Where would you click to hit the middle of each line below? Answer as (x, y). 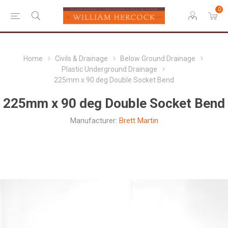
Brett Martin (138, 121)
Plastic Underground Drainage (109, 69)
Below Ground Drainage (158, 59)
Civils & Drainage (81, 59)
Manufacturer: (93, 121)
